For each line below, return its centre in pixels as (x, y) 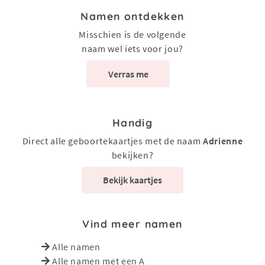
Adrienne (223, 140)
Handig (132, 122)
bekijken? (132, 155)
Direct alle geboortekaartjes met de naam (113, 140)
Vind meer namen (132, 223)
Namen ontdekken (132, 16)
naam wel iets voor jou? (132, 49)
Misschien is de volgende (132, 35)
